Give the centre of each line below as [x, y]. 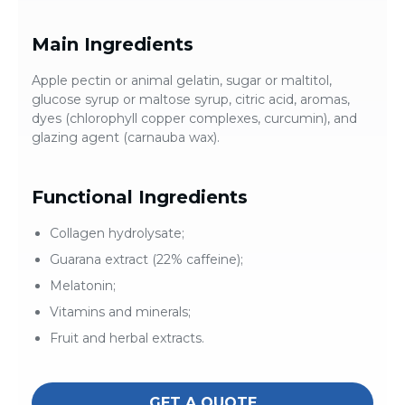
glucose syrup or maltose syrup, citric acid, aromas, [191, 100]
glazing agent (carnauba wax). [126, 138]
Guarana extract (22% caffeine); [146, 260]
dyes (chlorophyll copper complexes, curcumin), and [194, 119]
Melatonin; [83, 286]
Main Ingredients [113, 45]
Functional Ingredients [140, 198]
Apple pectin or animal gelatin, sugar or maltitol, [182, 81]
